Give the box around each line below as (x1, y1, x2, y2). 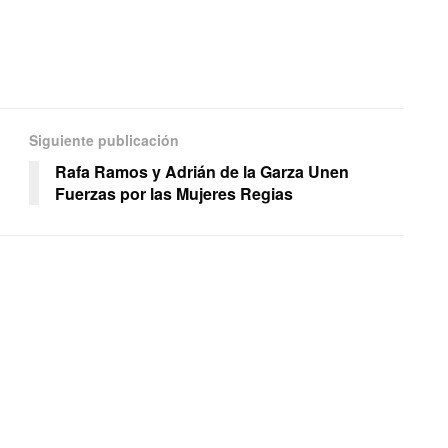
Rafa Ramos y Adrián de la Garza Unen (55, 160, 349, 184)
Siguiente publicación (29, 130, 179, 151)
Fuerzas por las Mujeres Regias (55, 182, 293, 206)
